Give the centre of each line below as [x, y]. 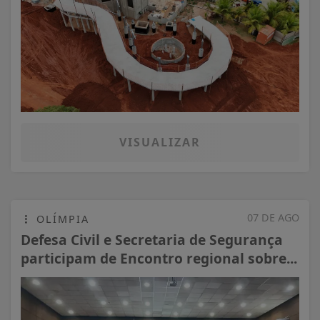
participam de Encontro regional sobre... [159, 259]
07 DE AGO [273, 218]
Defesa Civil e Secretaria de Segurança [152, 240]
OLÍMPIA [61, 219]
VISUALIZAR [160, 142]
